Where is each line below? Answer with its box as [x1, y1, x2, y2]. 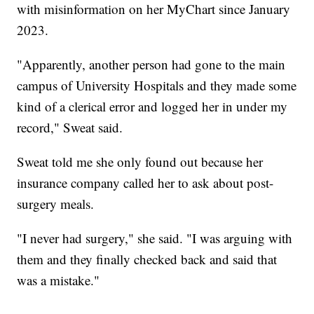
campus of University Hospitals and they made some [17, 76, 297, 94]
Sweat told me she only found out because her [17, 152, 264, 170]
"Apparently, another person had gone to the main [17, 55, 286, 73]
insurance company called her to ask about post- [17, 173, 274, 191]
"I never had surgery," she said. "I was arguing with [17, 228, 293, 247]
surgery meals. [17, 194, 95, 212]
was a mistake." [17, 271, 100, 289]
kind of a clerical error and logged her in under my [17, 97, 288, 115]
